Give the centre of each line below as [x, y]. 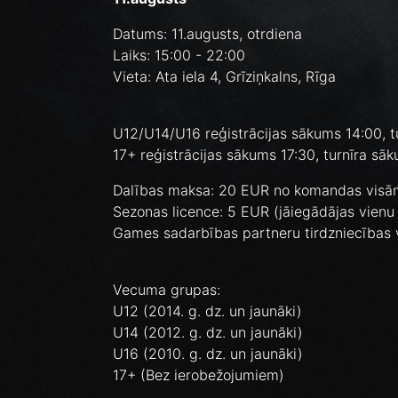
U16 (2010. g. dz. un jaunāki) [208, 354]
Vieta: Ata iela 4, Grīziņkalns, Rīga [224, 77]
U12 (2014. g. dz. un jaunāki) [207, 311]
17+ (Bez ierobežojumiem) [199, 375]
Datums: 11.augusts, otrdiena [207, 34]
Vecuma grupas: [169, 290]
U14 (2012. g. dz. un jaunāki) [208, 333]
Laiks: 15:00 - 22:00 [179, 56]
